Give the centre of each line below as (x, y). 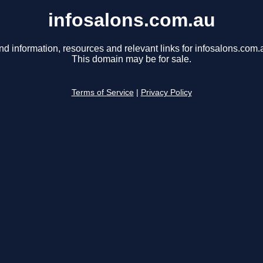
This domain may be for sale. (131, 59)
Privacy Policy (166, 93)
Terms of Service (102, 93)
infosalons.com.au (131, 20)
